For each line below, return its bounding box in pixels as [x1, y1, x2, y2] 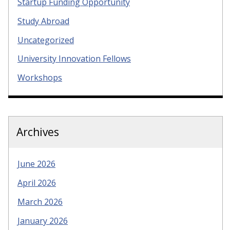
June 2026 [17, 158, 55, 170]
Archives [16, 125, 59, 140]
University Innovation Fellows [17, 53, 131, 65]
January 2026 [17, 215, 68, 226]
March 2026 [17, 196, 63, 207]
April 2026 [17, 177, 56, 189]
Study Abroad [17, 15, 69, 27]
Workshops [17, 72, 62, 84]
